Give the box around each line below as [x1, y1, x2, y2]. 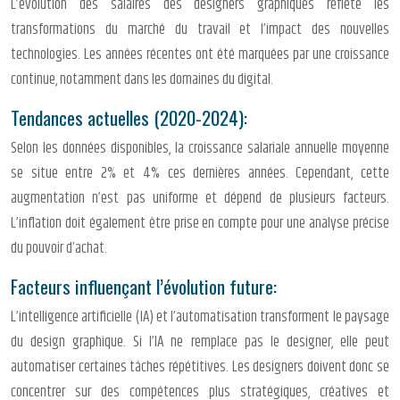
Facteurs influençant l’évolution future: [11, 272, 277, 301]
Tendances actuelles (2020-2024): [11, 104, 247, 132]
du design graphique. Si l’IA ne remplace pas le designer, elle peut [11, 330, 389, 354]
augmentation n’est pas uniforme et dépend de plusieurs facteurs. [11, 187, 389, 211]
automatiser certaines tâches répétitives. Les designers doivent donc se [11, 355, 389, 379]
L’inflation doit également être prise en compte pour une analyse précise [11, 212, 389, 236]
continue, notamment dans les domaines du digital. [11, 68, 273, 92]
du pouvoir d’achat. [11, 237, 107, 261]
